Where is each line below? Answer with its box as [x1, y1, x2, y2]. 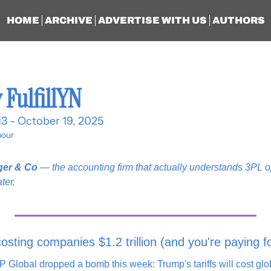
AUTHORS [212, 15, 265, 25]
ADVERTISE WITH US [97, 15, 207, 25]
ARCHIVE [44, 15, 93, 25]
